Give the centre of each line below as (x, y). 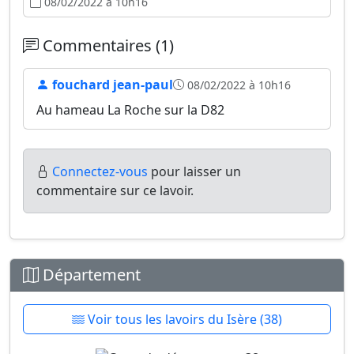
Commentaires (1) (106, 45)
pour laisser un (194, 171)
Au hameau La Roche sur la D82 (130, 110)
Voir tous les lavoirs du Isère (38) (183, 319)
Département (90, 275)
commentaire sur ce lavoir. (115, 190)
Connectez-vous (100, 171)
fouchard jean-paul (111, 85)
